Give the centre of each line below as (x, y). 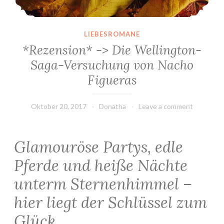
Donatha (112, 106)
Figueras (112, 80)
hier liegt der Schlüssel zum (110, 202)
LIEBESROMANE (112, 34)
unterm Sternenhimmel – (103, 184)
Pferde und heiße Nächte (101, 165)
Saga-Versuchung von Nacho (112, 65)
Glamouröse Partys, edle (98, 147)
